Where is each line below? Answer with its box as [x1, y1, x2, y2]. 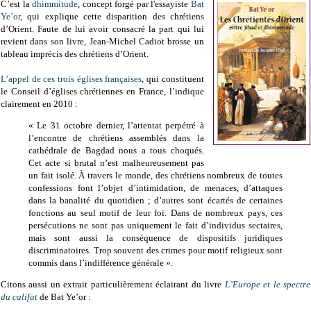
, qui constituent [142, 74, 204, 85]
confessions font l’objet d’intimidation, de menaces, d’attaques [28, 183, 283, 194]
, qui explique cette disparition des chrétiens [20, 11, 204, 22]
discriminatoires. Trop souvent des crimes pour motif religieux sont [28, 245, 283, 256]
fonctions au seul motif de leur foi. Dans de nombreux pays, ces [28, 208, 283, 219]
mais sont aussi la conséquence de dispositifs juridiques [28, 233, 283, 244]
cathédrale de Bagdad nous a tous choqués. [28, 145, 204, 156]
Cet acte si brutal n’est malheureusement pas [28, 158, 204, 169]
